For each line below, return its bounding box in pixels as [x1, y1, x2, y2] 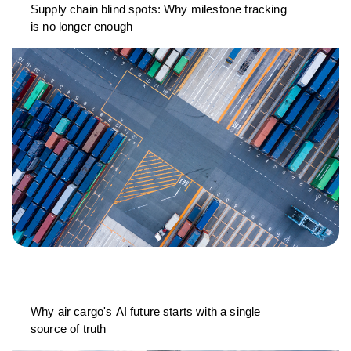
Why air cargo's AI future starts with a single [31, 305, 261, 319]
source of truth [31, 322, 107, 336]
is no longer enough [31, 20, 133, 34]
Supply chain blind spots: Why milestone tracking [31, 2, 287, 16]
